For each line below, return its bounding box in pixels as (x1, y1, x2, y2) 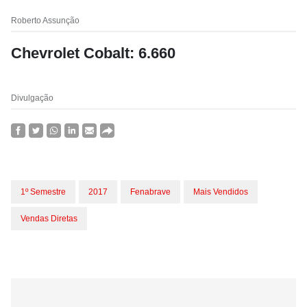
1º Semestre (21, 187, 66, 197)
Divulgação (11, 93, 53, 103)
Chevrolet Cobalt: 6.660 (11, 45, 175, 62)
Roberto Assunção (11, 16, 79, 25)
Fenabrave (130, 187, 171, 197)
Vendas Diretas (21, 214, 77, 223)
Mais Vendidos (193, 187, 248, 197)
